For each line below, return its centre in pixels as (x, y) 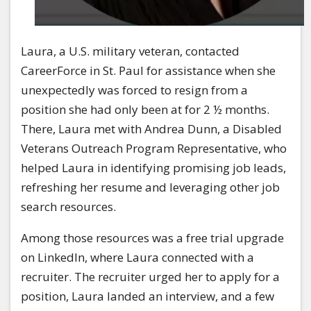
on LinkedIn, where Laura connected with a (137, 257)
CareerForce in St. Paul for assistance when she (148, 70)
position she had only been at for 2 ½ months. (145, 109)
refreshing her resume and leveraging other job (150, 187)
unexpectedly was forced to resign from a (134, 90)
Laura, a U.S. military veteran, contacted (130, 51)
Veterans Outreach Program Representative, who (154, 148)
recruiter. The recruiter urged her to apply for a (150, 276)
